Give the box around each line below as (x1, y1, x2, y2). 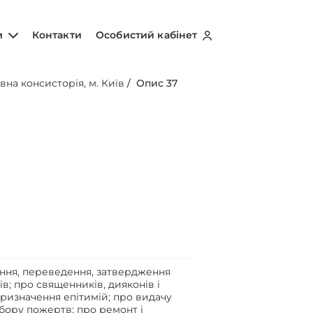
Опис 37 (136, 77, 178, 89)
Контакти (31, 28, 82, 41)
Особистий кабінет (96, 28, 201, 41)
